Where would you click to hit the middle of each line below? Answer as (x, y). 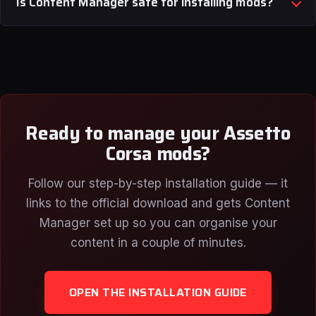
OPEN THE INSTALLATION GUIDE (158, 292)
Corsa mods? (158, 153)
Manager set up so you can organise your (158, 223)
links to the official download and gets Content (158, 203)
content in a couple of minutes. (158, 243)
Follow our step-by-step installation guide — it (158, 183)
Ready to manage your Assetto (158, 133)
